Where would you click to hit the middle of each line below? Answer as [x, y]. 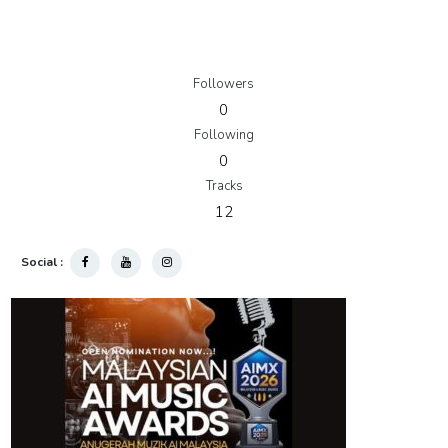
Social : [44, 262]
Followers [223, 84]
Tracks [224, 186]
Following [223, 135]
